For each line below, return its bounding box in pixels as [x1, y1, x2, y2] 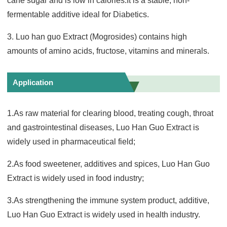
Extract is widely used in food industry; [7, 173, 144, 182]
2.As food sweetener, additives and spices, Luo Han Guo [7, 159, 210, 168]
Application [13, 78, 54, 87]
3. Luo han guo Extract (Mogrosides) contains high [7, 32, 187, 41]
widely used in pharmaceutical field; [7, 137, 136, 146]
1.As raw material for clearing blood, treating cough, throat [7, 108, 214, 118]
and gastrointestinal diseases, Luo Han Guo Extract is [7, 123, 200, 132]
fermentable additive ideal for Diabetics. [7, 10, 149, 19]
